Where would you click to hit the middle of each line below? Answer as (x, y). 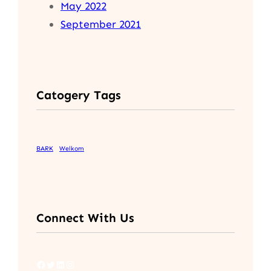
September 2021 (101, 24)
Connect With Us (85, 217)
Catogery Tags (79, 95)
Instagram (69, 264)
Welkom (72, 149)
